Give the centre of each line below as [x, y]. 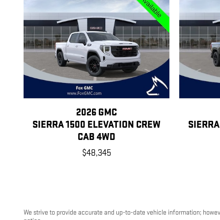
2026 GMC [96, 113]
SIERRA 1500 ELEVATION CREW [96, 125]
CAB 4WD [96, 137]
